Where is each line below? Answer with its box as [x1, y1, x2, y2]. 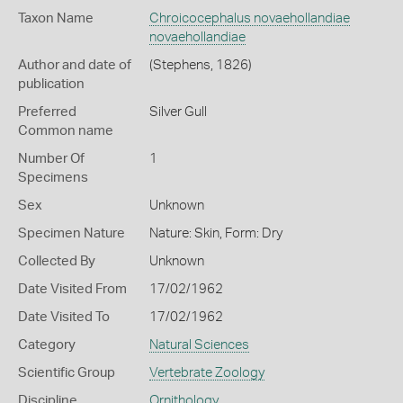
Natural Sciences [148, 338, 249, 352]
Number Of [18, 152, 85, 166]
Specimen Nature [18, 227, 125, 240]
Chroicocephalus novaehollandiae [148, 12, 350, 25]
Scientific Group [18, 366, 115, 380]
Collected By [18, 255, 95, 268]
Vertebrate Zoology [148, 366, 264, 380]
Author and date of [18, 58, 131, 72]
